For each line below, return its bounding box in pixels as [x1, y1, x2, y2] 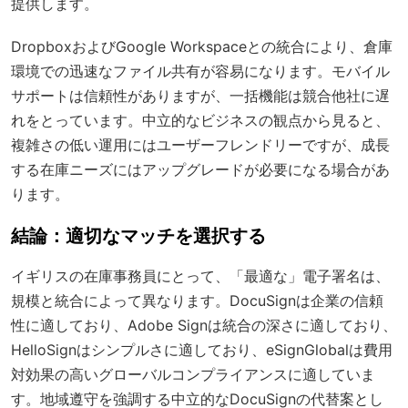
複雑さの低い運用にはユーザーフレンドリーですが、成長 [11, 135, 390, 154]
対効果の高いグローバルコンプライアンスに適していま [11, 364, 375, 383]
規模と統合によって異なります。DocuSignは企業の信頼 [11, 291, 383, 310]
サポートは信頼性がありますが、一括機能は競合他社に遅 [11, 86, 390, 105]
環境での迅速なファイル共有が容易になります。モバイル [11, 61, 390, 80]
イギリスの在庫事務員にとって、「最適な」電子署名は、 [11, 266, 390, 285]
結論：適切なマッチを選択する [11, 224, 266, 247]
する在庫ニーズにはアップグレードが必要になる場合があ [11, 159, 390, 178]
